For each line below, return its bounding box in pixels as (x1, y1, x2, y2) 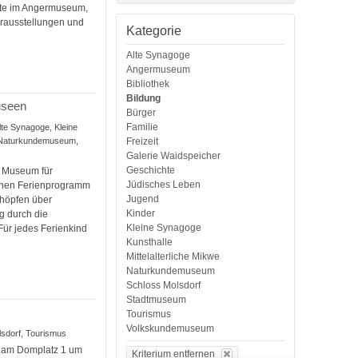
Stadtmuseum (126, 293, 187, 305)
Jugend (126, 193, 160, 205)
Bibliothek (126, 78, 170, 89)
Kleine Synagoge (126, 221, 202, 233)
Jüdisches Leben (126, 178, 201, 190)
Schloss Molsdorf (126, 279, 201, 291)
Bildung (126, 92, 161, 104)
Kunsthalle (126, 236, 173, 248)
